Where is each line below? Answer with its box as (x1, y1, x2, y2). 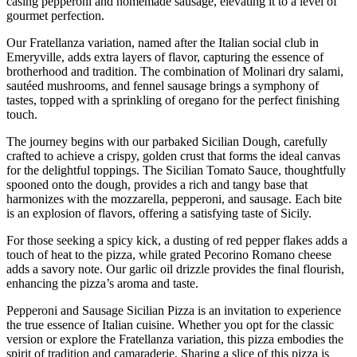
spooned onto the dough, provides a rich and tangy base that (6, 177, 308, 191)
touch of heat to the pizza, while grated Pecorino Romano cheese (6, 247, 331, 261)
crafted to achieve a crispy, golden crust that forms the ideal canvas (6, 148, 340, 163)
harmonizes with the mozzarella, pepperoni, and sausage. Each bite (6, 191, 342, 206)
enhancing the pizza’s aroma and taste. (6, 276, 198, 290)
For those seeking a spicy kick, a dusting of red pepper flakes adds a (6, 233, 347, 247)
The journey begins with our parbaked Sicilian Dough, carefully (6, 134, 328, 148)
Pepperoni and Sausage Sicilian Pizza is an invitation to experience (6, 303, 341, 317)
